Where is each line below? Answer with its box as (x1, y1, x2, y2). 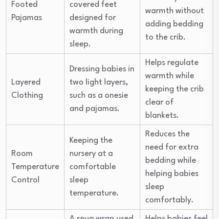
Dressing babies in (69, 65, 134, 73)
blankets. (145, 111, 179, 120)
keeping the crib (145, 85, 204, 93)
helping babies (145, 169, 198, 178)
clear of (145, 98, 174, 107)
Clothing (11, 91, 43, 100)
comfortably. (145, 196, 194, 204)
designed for (69, 13, 116, 22)
